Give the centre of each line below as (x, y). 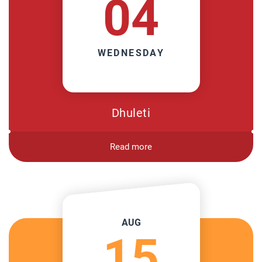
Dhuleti (131, 113)
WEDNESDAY (131, 53)
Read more (131, 147)
